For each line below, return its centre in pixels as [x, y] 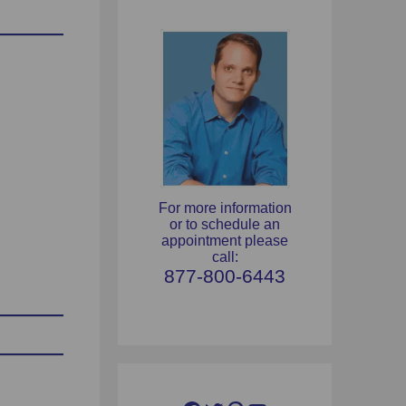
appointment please [225, 241]
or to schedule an [225, 225]
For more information [225, 208]
